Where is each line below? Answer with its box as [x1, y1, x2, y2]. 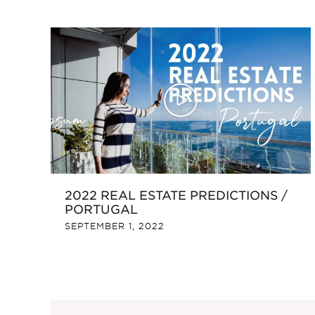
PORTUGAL [65, 202, 138, 217]
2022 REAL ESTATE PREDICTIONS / [65, 188, 288, 202]
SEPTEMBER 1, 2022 [65, 221, 165, 232]
